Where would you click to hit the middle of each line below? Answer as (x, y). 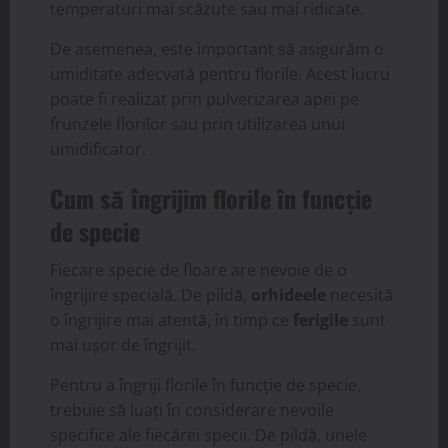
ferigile (320, 319)
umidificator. (98, 148)
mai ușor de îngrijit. (123, 344)
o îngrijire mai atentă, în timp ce (171, 319)
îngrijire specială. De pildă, (150, 294)
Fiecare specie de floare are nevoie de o (198, 269)
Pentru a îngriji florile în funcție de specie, (205, 384)
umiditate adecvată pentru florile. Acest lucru (220, 73)
